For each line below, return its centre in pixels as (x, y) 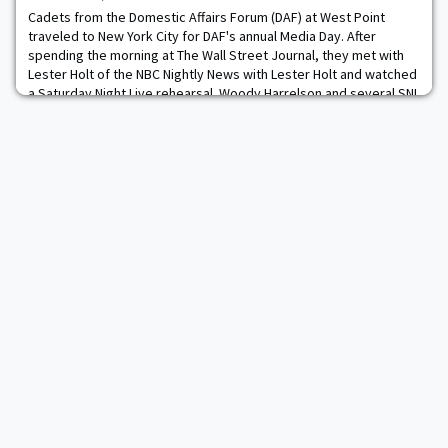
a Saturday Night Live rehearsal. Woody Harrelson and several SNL (224, 93)
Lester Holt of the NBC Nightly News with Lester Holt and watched (222, 74)
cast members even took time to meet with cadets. (182, 112)
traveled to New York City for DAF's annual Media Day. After (202, 36)
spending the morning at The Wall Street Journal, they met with (216, 55)
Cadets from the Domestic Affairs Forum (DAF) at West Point (206, 17)
